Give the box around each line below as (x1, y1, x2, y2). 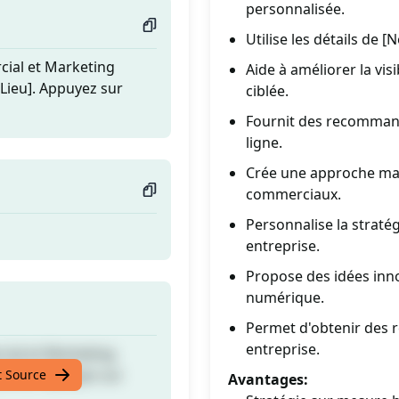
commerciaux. (246, 184, 341, 204)
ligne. (246, 133, 282, 152)
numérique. (246, 288, 324, 307)
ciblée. (246, 81, 289, 101)
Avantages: (228, 370, 308, 389)
